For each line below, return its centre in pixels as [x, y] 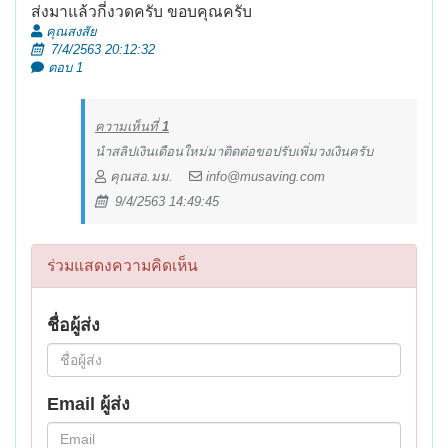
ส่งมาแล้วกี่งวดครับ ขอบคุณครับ [141, 12]
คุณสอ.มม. [147, 177]
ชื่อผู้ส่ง [73, 325]
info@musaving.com [263, 177]
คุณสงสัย [69, 32]
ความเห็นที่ [128, 127]
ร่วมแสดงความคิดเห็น [122, 266]
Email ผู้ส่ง [88, 404]
